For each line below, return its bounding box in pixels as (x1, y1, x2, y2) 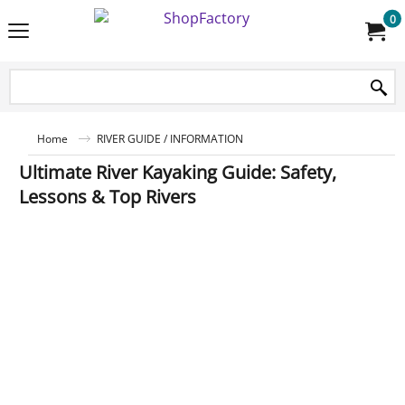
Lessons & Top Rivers (19, 184, 196, 209)
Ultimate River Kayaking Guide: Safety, (19, 160, 336, 184)
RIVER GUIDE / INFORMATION (97, 131, 243, 146)
